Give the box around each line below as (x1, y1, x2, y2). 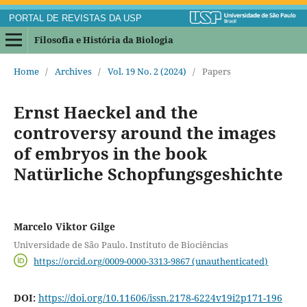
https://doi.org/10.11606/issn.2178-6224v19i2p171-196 (38, 291, 282, 305)
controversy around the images (13, 121, 276, 145)
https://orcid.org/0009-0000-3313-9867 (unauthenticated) (34, 254, 269, 267)
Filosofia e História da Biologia (34, 33, 173, 46)
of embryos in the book (13, 142, 207, 165)
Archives (54, 65, 92, 78)
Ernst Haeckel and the (13, 101, 198, 124)
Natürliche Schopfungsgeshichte (13, 162, 283, 186)
